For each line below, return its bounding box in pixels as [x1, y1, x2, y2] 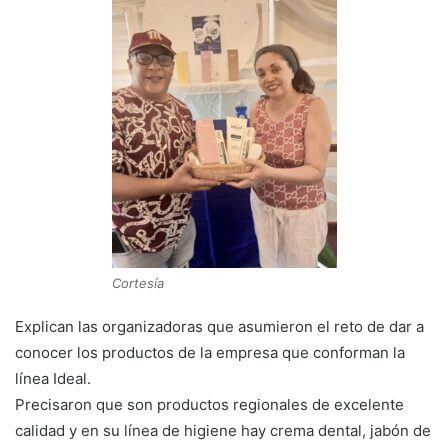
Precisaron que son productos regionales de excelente [15, 394, 404, 414]
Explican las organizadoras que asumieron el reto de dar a [15, 316, 424, 336]
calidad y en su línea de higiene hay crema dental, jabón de [15, 420, 431, 440]
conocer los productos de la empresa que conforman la [15, 342, 405, 362]
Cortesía [111, 274, 164, 291]
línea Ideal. [15, 368, 91, 388]
